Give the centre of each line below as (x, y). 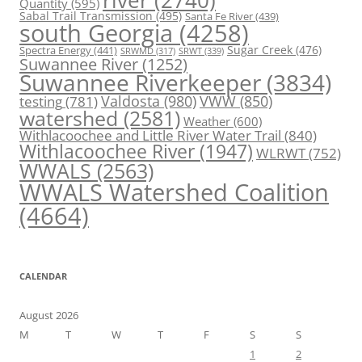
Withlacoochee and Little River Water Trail (150, 135)
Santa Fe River (219, 17)
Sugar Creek (260, 51)
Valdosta (130, 101)
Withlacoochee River (107, 152)
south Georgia (96, 33)
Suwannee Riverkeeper (140, 83)
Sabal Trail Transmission (86, 16)
